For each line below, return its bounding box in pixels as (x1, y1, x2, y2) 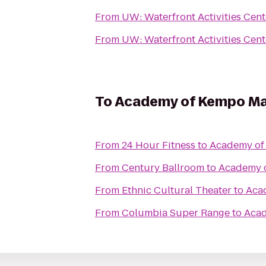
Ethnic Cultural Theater (122, 183, 232, 197)
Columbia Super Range (122, 206, 230, 220)
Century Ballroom (122, 161, 204, 175)
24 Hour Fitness (122, 138, 195, 152)
